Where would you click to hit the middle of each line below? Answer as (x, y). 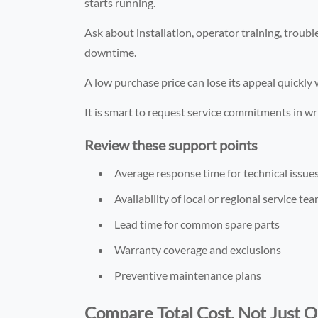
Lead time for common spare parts (197, 224)
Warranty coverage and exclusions (198, 249)
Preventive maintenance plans (188, 275)
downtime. (111, 52)
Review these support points (171, 144)
